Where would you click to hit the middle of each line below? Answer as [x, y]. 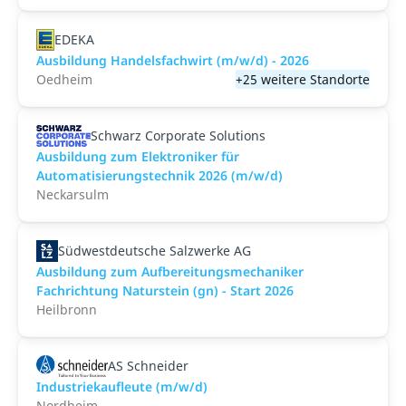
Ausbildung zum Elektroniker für [138, 156]
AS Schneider [148, 366]
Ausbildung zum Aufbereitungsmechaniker [170, 271]
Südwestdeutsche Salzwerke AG [155, 251]
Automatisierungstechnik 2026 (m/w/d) [159, 175]
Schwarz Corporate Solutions [179, 135]
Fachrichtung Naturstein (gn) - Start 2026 [165, 290]
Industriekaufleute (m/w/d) [122, 387]
